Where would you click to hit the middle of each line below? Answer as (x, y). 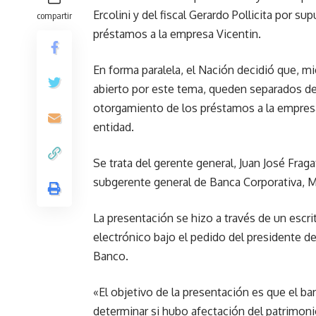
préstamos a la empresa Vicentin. (177, 34)
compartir (54, 16)
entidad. (114, 127)
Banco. (111, 256)
